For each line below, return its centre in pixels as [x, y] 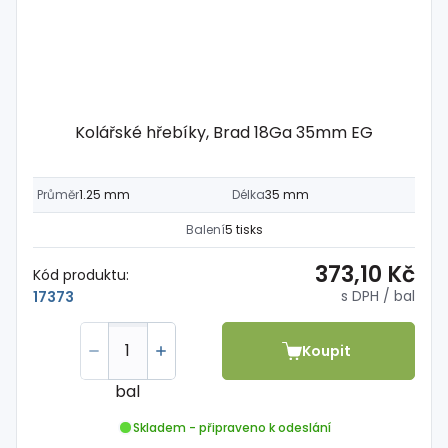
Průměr [58, 194]
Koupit [327, 350]
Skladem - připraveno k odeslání [231, 427]
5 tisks [243, 229]
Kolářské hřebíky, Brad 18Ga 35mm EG [224, 132]
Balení [205, 229]
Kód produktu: [81, 274]
